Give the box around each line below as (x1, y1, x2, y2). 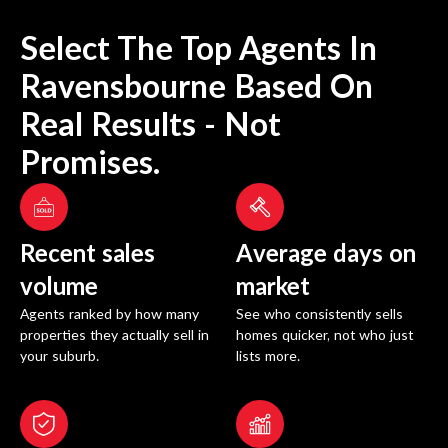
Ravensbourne (20, 72, 226, 105)
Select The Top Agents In (20, 34, 377, 67)
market (236, 276, 310, 301)
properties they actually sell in (20, 329, 209, 344)
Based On (226, 72, 373, 105)
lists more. (236, 350, 300, 365)
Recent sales (20, 243, 155, 268)
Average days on (236, 243, 416, 268)
